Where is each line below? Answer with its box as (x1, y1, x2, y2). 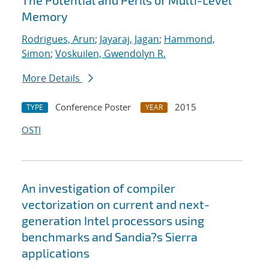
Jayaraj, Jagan (100, 32, 159, 46)
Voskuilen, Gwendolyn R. (55, 47, 166, 61)
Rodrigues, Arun (22, 32, 95, 46)
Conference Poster (55, 101, 131, 113)
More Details (22, 71, 82, 85)
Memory (22, 9, 68, 24)
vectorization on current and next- (22, 197, 210, 212)
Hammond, (164, 32, 215, 46)
